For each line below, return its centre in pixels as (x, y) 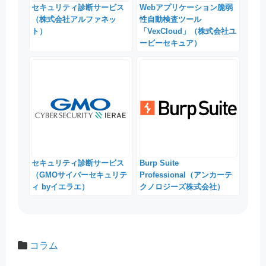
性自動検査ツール (170, 20)
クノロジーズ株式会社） (182, 186)
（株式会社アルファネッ (74, 20)
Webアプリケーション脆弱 (186, 8)
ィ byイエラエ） (61, 186)
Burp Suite (159, 163)
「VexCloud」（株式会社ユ (188, 31)
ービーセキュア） (170, 43)
